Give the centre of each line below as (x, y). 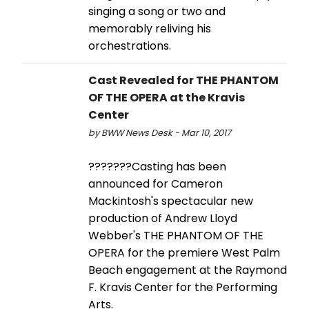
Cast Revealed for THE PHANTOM (183, 81)
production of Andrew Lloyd (163, 219)
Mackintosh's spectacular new (171, 201)
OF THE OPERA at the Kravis (167, 98)
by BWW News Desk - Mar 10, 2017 (160, 133)
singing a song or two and (157, 12)
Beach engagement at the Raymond (188, 270)
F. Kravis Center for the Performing (183, 288)
